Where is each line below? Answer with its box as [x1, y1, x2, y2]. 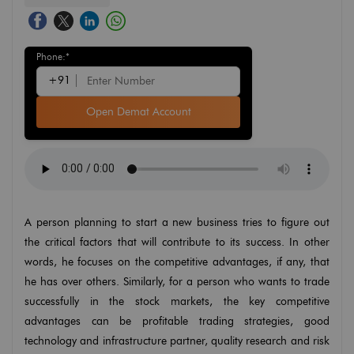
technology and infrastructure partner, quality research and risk [24, 333, 330, 348]
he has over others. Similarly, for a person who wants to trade [24, 274, 330, 288]
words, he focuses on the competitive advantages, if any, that [24, 254, 330, 269]
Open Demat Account [85, 104, 191, 119]
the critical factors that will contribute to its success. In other [24, 235, 330, 249]
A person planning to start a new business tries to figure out [24, 215, 330, 229]
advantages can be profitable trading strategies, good [24, 314, 330, 328]
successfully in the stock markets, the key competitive [24, 294, 330, 308]
